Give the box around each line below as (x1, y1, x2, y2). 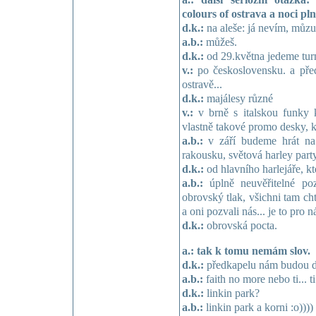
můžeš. (202, 35, 237, 49)
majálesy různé (203, 92, 273, 105)
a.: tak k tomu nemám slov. (181, 244, 310, 257)
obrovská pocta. (203, 219, 277, 232)
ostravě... (181, 78, 222, 91)
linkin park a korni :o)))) (202, 300, 313, 314)
